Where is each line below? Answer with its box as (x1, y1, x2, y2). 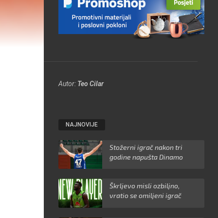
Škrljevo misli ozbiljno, (109, 182, 180, 190)
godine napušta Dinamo (109, 152, 183, 161)
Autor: (58, 79, 78, 88)
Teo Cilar (77, 79, 104, 88)
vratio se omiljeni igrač (109, 191, 182, 200)
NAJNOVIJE (66, 121, 98, 128)
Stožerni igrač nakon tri (109, 143, 183, 151)
